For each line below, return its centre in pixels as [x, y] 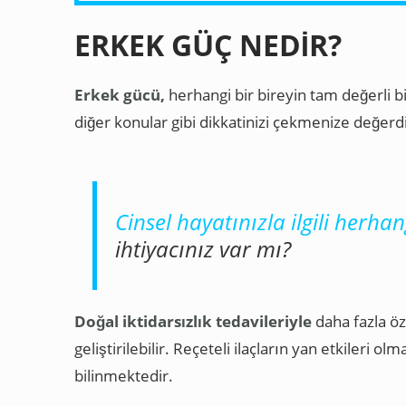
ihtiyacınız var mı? [203, 249]
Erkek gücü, [120, 95]
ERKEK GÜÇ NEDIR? [208, 45]
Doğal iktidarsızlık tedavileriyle [193, 321]
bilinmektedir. [124, 376]
